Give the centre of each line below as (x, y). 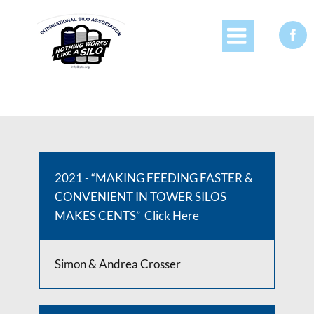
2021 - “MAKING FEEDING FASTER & (154, 178)
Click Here (172, 216)
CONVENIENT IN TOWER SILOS (141, 197)
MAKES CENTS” (98, 216)
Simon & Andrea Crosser (118, 264)
